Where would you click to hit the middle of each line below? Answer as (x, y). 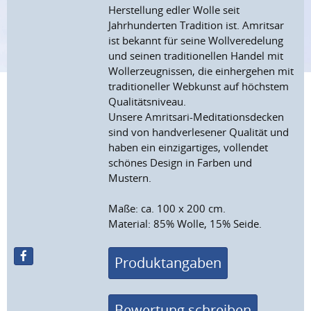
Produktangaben (168, 262)
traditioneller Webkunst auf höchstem (199, 86)
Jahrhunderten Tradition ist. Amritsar (196, 25)
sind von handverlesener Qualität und (199, 132)
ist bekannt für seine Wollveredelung (196, 41)
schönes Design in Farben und (180, 163)
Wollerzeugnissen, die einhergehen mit (201, 71)
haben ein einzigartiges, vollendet (188, 148)
